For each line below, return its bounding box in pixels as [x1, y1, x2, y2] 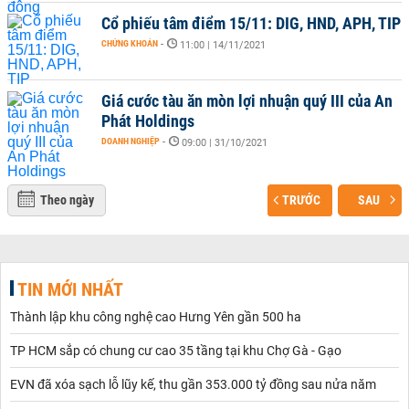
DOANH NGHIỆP [101, 136, 160, 146]
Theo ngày [40, 193, 94, 207]
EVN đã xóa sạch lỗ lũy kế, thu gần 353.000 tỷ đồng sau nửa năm [10, 377, 376, 392]
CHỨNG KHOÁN [101, 38, 158, 48]
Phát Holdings [101, 111, 194, 131]
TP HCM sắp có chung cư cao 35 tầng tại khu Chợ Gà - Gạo [10, 343, 341, 358]
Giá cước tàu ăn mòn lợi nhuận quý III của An [101, 91, 393, 110]
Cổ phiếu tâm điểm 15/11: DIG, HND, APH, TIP [101, 14, 401, 33]
